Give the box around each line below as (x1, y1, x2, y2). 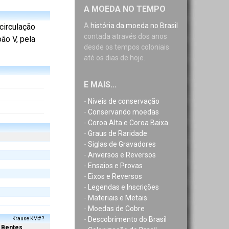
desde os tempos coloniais (84, 43, 169, 51)
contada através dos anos (84, 32, 167, 40)
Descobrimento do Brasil (88, 215, 167, 223)
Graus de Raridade (88, 129, 147, 138)
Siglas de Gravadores (88, 140, 156, 148)
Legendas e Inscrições (88, 183, 159, 191)
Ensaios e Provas (88, 162, 143, 170)
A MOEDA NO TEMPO (84, 4, 166, 14)
